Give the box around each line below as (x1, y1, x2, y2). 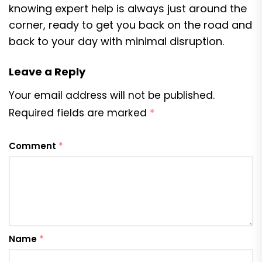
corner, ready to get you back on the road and (9, 18, 252, 32)
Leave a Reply (9, 64, 85, 79)
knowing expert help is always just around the (9, 1, 247, 16)
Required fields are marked (9, 106, 150, 120)
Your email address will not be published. (9, 88, 215, 102)
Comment (9, 140, 58, 152)
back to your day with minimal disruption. (9, 34, 224, 49)
